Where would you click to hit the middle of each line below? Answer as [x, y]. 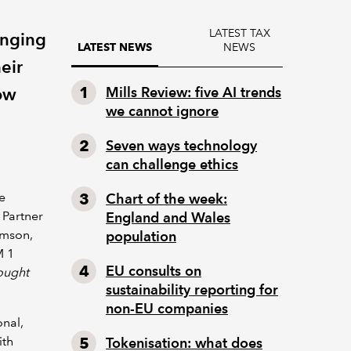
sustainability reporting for [192, 289]
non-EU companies [167, 308]
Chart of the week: [166, 199]
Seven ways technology [181, 145]
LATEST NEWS [115, 47]
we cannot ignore [162, 111]
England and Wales [168, 217]
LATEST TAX [239, 33]
